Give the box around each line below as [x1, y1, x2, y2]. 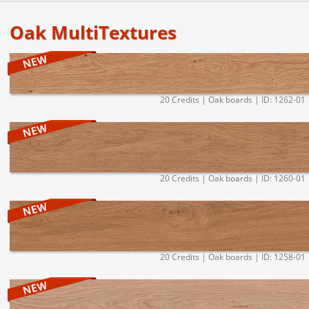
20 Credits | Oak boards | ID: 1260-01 [159, 172, 306, 184]
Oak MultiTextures [10, 19, 177, 45]
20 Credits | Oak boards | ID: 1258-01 [159, 250, 306, 263]
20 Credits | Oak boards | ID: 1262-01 [159, 93, 306, 106]
